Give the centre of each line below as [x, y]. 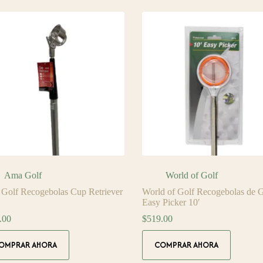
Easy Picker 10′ [171, 202]
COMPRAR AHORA [186, 245]
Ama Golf [23, 175]
